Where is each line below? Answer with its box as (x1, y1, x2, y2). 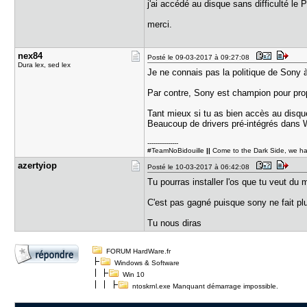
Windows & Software (114, 259, 180, 267)
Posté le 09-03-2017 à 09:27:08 (147, 53, 254, 61)
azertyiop (18, 160, 58, 171)
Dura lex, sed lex (18, 61, 71, 69)
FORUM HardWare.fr (106, 247, 171, 255)
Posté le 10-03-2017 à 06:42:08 (147, 163, 254, 171)
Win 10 (123, 271, 145, 278)
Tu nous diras (147, 218, 202, 228)
